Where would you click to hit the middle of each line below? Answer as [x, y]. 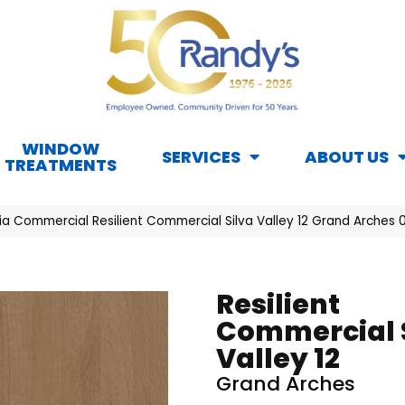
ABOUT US [347, 157]
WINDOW [61, 149]
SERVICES [201, 157]
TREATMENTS [61, 165]
